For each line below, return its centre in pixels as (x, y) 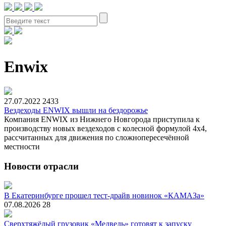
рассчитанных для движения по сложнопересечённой (97, 137)
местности (22, 146)
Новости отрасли (41, 166)
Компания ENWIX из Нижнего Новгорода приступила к (102, 119)
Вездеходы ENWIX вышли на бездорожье (76, 110)
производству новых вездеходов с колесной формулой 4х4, (105, 128)
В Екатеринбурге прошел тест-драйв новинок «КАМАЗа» (104, 196)
